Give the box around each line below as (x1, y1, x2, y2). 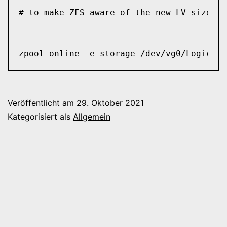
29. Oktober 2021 (77, 98, 144, 108)
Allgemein (73, 111, 110, 122)
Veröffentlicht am (8, 98, 77, 108)
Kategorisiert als (8, 111, 73, 122)
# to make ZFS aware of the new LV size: (18, 7, 216, 17)
